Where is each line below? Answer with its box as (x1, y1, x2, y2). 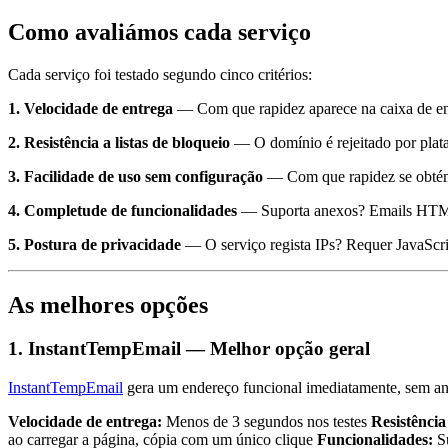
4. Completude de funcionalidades (8, 201, 237, 219)
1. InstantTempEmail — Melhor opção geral (8, 338, 370, 360)
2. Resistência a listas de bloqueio (8, 133, 230, 151)
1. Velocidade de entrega (8, 99, 173, 117)
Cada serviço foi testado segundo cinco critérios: (8, 65, 312, 83)
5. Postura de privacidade (8, 235, 181, 253)
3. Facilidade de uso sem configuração (8, 167, 263, 185)
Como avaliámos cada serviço (8, 18, 311, 45)
